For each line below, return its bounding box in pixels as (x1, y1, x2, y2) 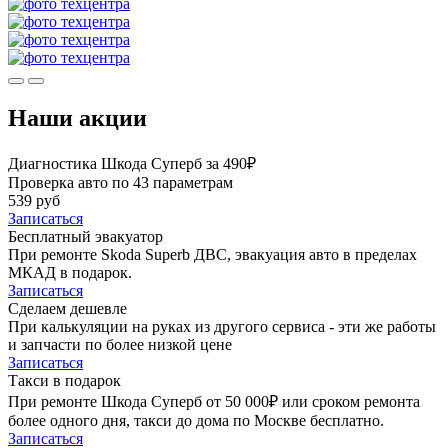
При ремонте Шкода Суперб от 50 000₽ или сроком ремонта (8, 392, 420, 410)
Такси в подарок (8, 371, 121, 389)
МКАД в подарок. (8, 263, 132, 281)
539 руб (8, 191, 60, 209)
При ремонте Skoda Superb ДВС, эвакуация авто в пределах (8, 245, 417, 263)
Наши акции (8, 104, 147, 131)
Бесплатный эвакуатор (8, 227, 163, 245)
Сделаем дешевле (8, 299, 127, 317)
